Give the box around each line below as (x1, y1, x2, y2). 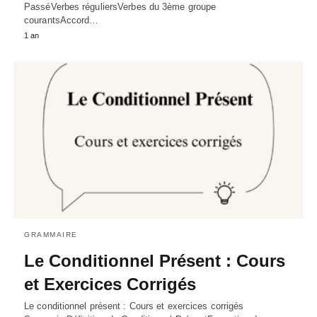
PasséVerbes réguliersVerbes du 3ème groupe (24, 1, 217, 13)
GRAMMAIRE (24, 231, 78, 239)
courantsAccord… (24, 15, 99, 26)
